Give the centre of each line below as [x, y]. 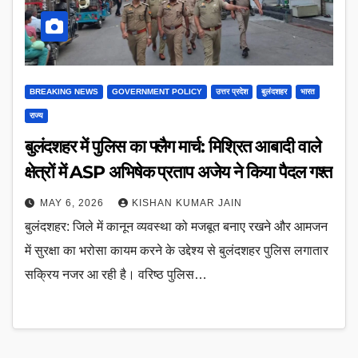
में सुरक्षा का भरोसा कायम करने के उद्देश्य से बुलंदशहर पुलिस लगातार [177, 251]
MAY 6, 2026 [74, 203]
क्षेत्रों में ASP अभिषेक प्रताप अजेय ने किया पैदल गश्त [179, 173]
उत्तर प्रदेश [232, 92]
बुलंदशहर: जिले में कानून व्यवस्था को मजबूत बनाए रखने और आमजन [176, 227]
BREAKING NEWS [64, 92]
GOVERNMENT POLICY [157, 92]
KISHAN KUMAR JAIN [187, 203]
